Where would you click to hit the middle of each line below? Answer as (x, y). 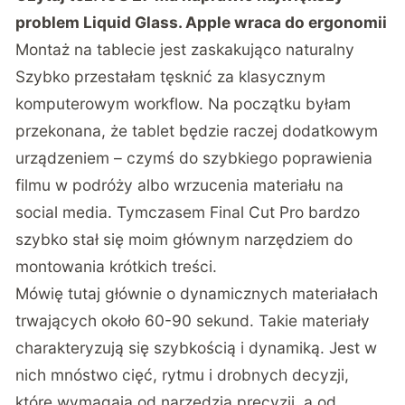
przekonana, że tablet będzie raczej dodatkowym (197, 131)
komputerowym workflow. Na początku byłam (184, 104)
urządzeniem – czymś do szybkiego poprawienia (194, 158)
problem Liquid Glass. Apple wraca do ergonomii (202, 23)
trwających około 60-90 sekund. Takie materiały (193, 321)
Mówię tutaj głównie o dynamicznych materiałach (197, 294)
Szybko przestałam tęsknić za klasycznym (171, 77)
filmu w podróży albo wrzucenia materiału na (180, 185)
